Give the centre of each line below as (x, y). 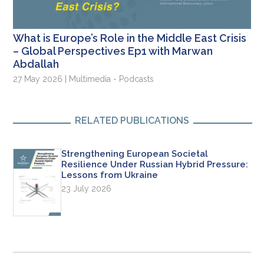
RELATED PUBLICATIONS (132, 120)
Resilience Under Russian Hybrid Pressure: (155, 164)
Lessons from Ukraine (110, 175)
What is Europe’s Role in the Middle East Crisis (130, 38)
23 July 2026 (87, 188)
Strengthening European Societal (135, 154)
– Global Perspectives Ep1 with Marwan (113, 51)
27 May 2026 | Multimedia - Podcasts (84, 79)
